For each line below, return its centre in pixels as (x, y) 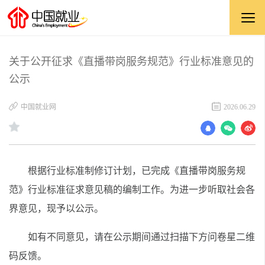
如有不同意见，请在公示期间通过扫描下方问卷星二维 (141, 237)
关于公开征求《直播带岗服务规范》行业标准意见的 (131, 62)
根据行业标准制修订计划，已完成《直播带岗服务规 (137, 171)
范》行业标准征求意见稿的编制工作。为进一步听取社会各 (132, 190)
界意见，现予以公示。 (56, 209)
